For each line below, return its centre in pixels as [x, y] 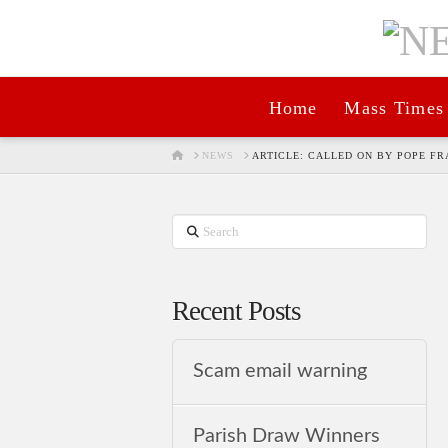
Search [195, 228]
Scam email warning [280, 371]
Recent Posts [237, 311]
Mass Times [394, 108]
